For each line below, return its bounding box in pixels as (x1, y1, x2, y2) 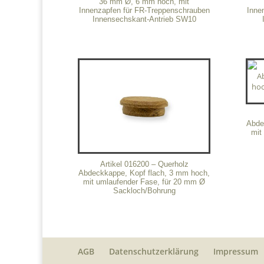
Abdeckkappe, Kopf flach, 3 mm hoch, (78, 169, 210, 178)
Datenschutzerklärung (109, 246, 199, 258)
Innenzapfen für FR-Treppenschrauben (78, 5, 210, 15)
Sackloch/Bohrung (113, 186, 176, 196)
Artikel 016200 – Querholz (100, 160, 189, 169)
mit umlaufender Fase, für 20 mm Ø (83, 177, 206, 187)
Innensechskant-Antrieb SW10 (92, 14, 196, 24)
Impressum (213, 246, 258, 258)
